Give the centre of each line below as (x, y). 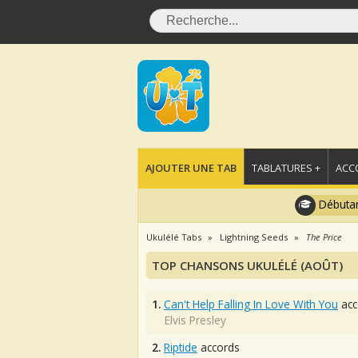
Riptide (181, 347)
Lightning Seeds (254, 237)
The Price (324, 237)
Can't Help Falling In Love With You (251, 304)
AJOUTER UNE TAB (191, 168)
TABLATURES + (286, 168)
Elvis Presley (195, 320)
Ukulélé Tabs (174, 237)
